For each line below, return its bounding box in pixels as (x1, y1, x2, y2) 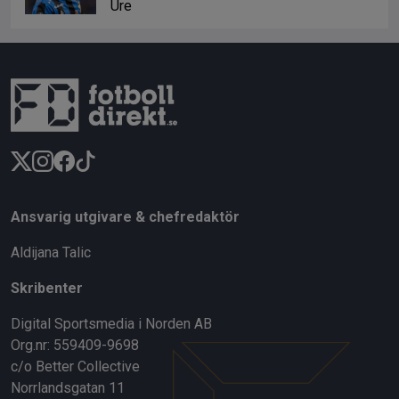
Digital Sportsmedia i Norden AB (11, 315, 212, 333)
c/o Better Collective (11, 358, 140, 376)
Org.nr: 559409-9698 (11, 337, 139, 354)
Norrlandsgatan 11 (11, 379, 125, 397)
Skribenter (11, 280, 83, 297)
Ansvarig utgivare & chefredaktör (11, 208, 240, 226)
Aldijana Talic (11, 244, 91, 262)
